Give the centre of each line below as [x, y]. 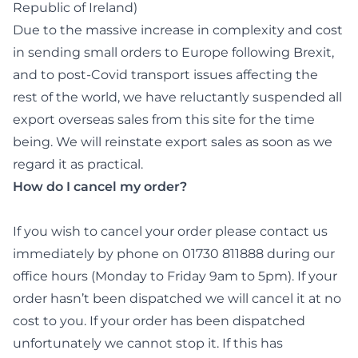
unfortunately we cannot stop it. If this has [148, 343]
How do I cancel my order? [100, 187]
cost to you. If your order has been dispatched [159, 321]
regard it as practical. [78, 164]
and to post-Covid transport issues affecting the [165, 75]
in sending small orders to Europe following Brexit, [173, 52]
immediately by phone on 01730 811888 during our [174, 254]
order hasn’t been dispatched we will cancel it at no [177, 298]
